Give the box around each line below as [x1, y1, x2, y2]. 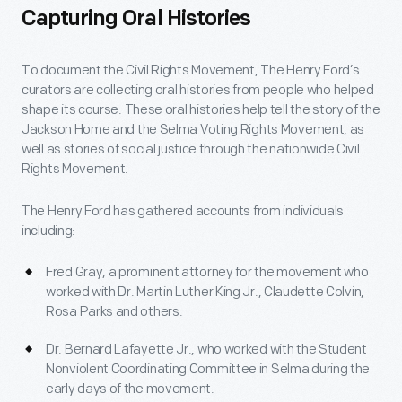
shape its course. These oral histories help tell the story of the [22, 101, 380, 118]
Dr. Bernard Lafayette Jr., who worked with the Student [46, 341, 367, 358]
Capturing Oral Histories [22, 9, 250, 31]
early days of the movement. [46, 380, 214, 398]
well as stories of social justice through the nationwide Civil [22, 141, 360, 158]
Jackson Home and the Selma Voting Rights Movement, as [22, 121, 365, 138]
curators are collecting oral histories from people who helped [22, 82, 374, 99]
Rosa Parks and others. [46, 303, 183, 320]
